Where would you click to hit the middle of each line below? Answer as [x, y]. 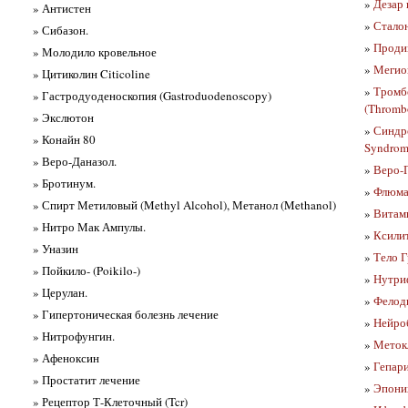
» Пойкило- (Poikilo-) [87, 270]
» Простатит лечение [87, 379]
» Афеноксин [66, 357]
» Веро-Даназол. [75, 161]
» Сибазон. [61, 30]
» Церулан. [60, 292]
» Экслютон [63, 117]
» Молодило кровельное [95, 51]
